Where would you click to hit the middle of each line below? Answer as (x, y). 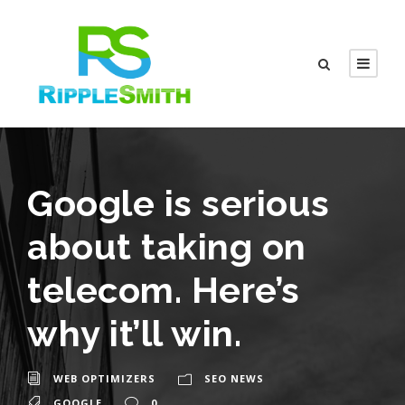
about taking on (167, 247)
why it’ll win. (134, 334)
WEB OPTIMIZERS (104, 379)
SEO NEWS (234, 379)
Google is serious (179, 203)
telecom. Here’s (164, 290)
